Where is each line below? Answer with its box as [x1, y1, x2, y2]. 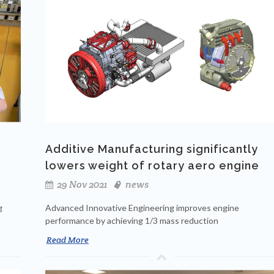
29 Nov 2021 [55, 178, 107, 191]
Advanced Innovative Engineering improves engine [45, 202, 239, 213]
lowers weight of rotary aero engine [45, 159, 259, 172]
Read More [46, 234, 89, 246]
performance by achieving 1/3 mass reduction [45, 215, 218, 226]
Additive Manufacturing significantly [45, 143, 258, 156]
